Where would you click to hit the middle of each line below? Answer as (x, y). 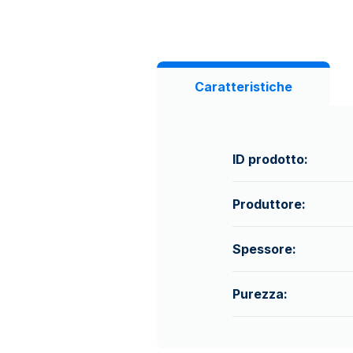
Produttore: (269, 204)
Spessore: (264, 249)
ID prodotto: (270, 159)
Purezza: (260, 294)
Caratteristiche (243, 87)
